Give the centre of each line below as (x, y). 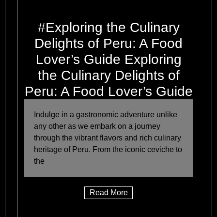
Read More (108, 192)
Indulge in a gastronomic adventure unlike (106, 114)
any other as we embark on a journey (97, 126)
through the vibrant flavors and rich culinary (108, 138)
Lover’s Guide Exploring (108, 59)
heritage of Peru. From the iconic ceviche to (108, 149)
